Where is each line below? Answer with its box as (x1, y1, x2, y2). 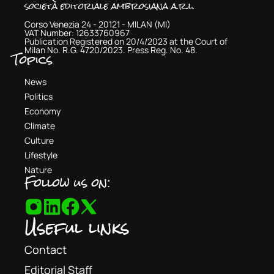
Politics (24, 91, 53, 103)
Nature (24, 164, 52, 176)
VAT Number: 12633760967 (24, 27, 130, 39)
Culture (24, 135, 54, 147)
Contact (24, 242, 67, 257)
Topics (12, 46, 53, 73)
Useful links (24, 210, 130, 245)
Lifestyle (24, 149, 57, 161)
